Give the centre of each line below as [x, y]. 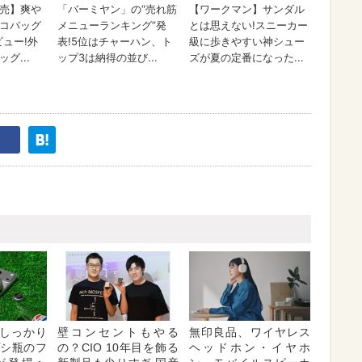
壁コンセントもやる [118, 332]
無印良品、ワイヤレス [250, 332]
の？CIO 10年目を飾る [118, 347]
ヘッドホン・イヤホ [250, 347]
